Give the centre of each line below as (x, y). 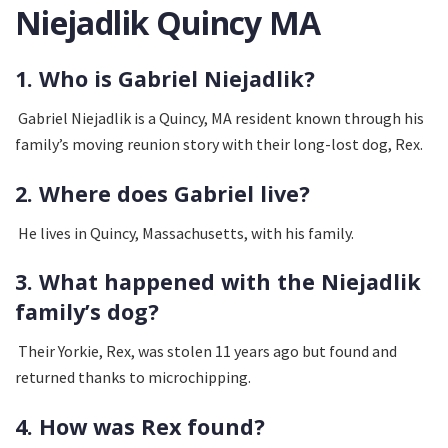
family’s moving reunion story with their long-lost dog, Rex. (219, 144)
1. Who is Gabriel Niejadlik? (165, 79)
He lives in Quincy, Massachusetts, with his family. (184, 232)
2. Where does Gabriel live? (162, 193)
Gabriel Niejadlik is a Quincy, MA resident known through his (219, 118)
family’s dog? (87, 312)
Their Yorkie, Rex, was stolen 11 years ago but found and (206, 351)
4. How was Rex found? (140, 426)
